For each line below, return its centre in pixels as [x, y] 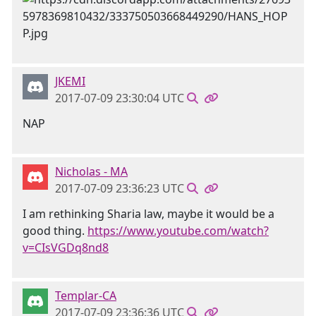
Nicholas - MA [91, 171]
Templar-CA [86, 296]
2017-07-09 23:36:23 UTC [120, 188]
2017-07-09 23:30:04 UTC [120, 98]
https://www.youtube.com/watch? [178, 231]
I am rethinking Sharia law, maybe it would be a [148, 214]
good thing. [55, 231]
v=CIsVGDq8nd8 [66, 248]
